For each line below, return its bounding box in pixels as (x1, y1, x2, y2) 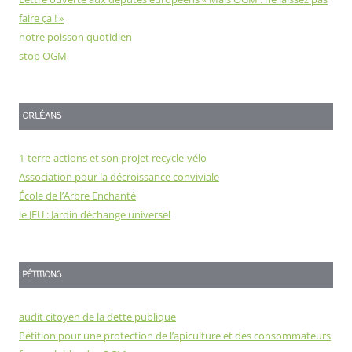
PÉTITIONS (23, 269, 61, 282)
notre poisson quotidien (19, 30, 132, 45)
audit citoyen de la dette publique (19, 310, 176, 324)
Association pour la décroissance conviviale (19, 170, 219, 185)
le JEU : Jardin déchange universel (19, 207, 170, 222)
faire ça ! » (19, 11, 64, 26)
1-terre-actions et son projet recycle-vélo (19, 151, 207, 166)
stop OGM (19, 49, 67, 64)
